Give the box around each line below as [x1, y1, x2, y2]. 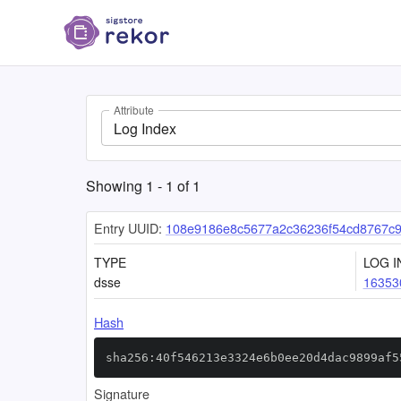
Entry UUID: [94, 218, 162, 237]
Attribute [114, 102, 154, 118]
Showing [86, 175, 146, 196]
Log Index [114, 117, 176, 139]
